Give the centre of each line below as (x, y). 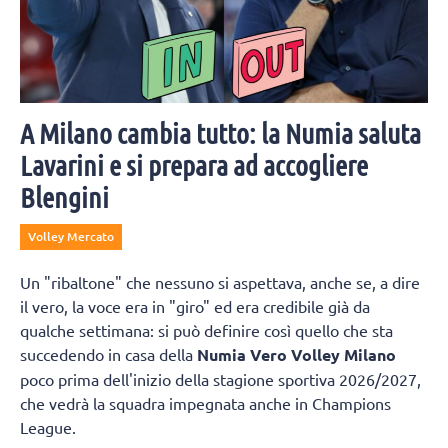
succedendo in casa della (108, 353)
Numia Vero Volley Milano (296, 354)
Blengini (64, 196)
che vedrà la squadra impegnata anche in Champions (205, 402)
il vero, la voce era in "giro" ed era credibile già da (195, 305)
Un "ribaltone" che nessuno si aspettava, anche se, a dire (220, 281)
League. (48, 426)
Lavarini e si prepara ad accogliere (194, 164)
